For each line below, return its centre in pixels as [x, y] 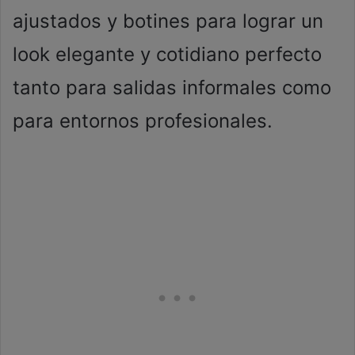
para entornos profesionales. [143, 121]
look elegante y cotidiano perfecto [167, 54]
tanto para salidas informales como [172, 88]
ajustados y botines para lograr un [168, 21]
